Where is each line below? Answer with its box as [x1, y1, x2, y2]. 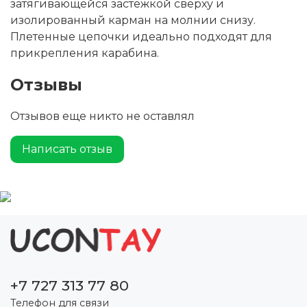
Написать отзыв [22, 143, 112, 156]
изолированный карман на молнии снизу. [10, 14, 256, 27]
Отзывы [10, 75, 82, 95]
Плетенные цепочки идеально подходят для [10, 30, 272, 44]
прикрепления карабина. [10, 47, 159, 60]
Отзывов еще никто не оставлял [10, 110, 195, 123]
